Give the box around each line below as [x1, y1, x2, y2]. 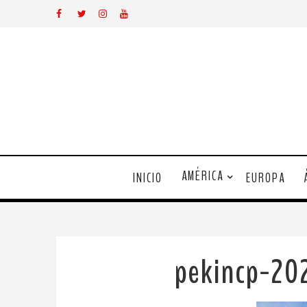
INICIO [132, 169, 162, 187]
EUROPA [245, 169, 285, 187]
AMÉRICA [181, 167, 223, 185]
